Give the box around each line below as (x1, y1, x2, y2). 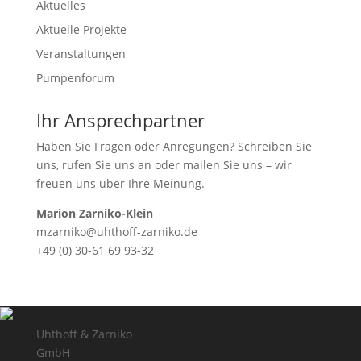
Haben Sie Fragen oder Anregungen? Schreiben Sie (35, 139, 312, 154)
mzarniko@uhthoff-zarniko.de (35, 224, 197, 239)
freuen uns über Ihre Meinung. (35, 176, 205, 191)
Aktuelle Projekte (35, 22, 127, 37)
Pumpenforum (35, 70, 114, 85)
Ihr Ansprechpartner (35, 108, 205, 132)
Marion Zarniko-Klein (35, 205, 153, 221)
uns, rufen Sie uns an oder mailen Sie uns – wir (35, 157, 292, 172)
